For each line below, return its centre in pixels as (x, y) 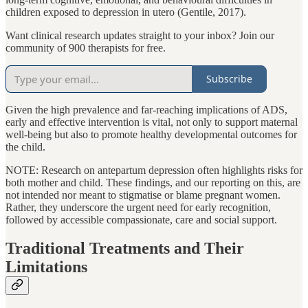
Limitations (46, 267)
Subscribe (229, 79)
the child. (25, 146)
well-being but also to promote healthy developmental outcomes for (151, 134)
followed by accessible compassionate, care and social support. (141, 219)
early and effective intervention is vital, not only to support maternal (152, 122)
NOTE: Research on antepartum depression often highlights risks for (154, 170)
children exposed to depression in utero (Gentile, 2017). (126, 12)
